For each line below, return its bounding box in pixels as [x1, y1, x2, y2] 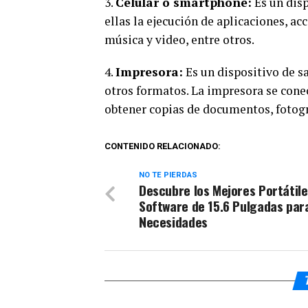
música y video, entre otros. [104, 32, 254, 47]
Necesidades [139, 212, 208, 232]
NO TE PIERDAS [139, 170, 197, 179]
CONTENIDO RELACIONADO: [104, 141, 221, 151]
